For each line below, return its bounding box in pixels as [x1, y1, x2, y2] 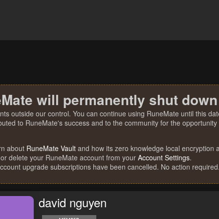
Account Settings [138, 153, 190, 162]
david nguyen [39, 194, 107, 211]
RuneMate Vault [26, 143, 76, 153]
